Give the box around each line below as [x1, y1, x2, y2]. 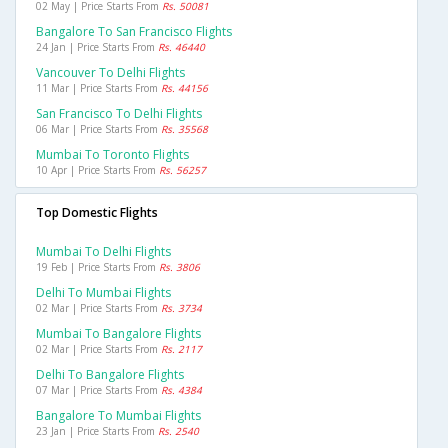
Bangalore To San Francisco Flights [36, 22, 232, 40]
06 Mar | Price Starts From [36, 121, 161, 136]
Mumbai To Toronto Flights [36, 145, 189, 163]
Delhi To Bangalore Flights [36, 365, 184, 383]
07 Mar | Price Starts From [36, 382, 161, 397]
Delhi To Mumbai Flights [36, 283, 171, 301]
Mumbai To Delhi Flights [36, 242, 171, 260]
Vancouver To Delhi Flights [36, 63, 185, 81]
